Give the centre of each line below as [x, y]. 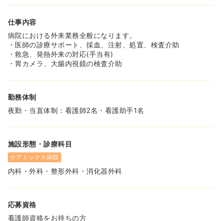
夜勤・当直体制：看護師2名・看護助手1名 [76, 110]
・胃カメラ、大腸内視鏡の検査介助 [65, 64]
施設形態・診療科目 [40, 144]
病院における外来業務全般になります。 [72, 36]
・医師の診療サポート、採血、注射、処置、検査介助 [94, 45]
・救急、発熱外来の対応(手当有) [61, 54]
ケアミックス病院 [35, 157]
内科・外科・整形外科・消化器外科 [65, 171]
